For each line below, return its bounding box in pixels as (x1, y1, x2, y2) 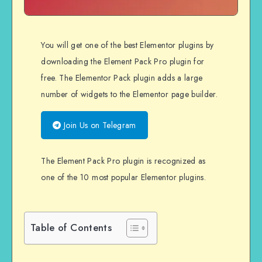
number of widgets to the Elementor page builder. (41, 88, 218, 101)
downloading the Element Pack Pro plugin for (41, 56, 205, 68)
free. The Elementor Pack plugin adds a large (41, 72, 203, 84)
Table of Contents (30, 220, 112, 235)
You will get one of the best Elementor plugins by (41, 39, 214, 51)
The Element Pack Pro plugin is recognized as (41, 155, 206, 167)
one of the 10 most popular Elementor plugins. (41, 171, 206, 184)
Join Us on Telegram (61, 119, 136, 132)
